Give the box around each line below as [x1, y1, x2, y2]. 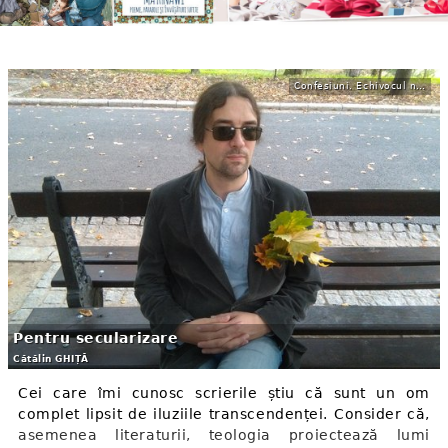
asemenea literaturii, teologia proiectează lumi [18, 427, 430, 444]
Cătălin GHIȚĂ [13, 353, 90, 364]
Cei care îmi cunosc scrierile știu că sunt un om [18, 385, 430, 402]
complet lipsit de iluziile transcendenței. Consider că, [18, 406, 430, 423]
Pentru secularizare [13, 329, 179, 346]
